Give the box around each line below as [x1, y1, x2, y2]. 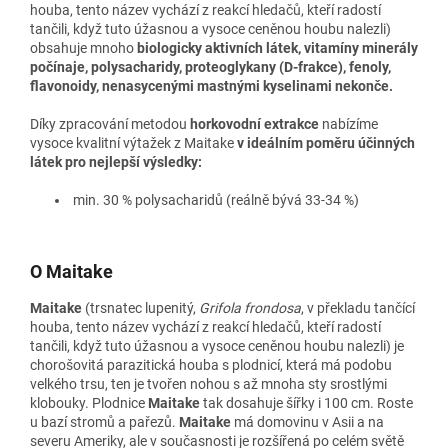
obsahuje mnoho [30, 39, 134, 56]
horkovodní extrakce [190, 115, 319, 132]
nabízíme [322, 115, 378, 132]
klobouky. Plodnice [30, 394, 145, 411]
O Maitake [30, 260, 113, 282]
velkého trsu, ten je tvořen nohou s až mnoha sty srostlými [30, 375, 387, 392]
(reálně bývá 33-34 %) [226, 191, 359, 208]
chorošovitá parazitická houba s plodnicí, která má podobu [30, 356, 392, 373]
